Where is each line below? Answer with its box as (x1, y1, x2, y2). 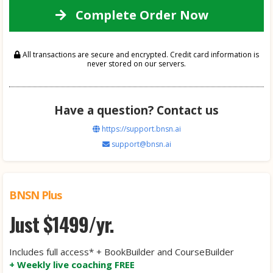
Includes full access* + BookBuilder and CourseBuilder (9, 246, 234, 258)
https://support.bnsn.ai (101, 124, 181, 134)
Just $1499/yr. (9, 210, 114, 238)
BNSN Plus (9, 188, 62, 202)
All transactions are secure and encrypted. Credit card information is (21, 49, 259, 60)
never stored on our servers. (87, 58, 186, 69)
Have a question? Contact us (54, 102, 219, 118)
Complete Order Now (73, 7, 211, 23)
